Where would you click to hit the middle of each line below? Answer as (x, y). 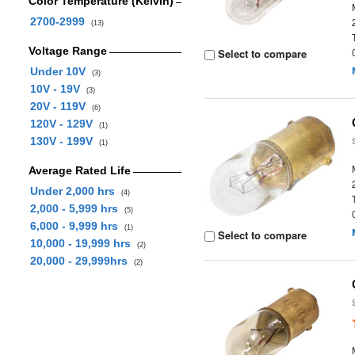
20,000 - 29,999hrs (82, 261)
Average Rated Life (79, 170)
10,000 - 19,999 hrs (83, 243)
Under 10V (61, 71)
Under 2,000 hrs (75, 191)
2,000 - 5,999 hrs (77, 208)
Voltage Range (67, 51)
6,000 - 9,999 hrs (77, 226)
